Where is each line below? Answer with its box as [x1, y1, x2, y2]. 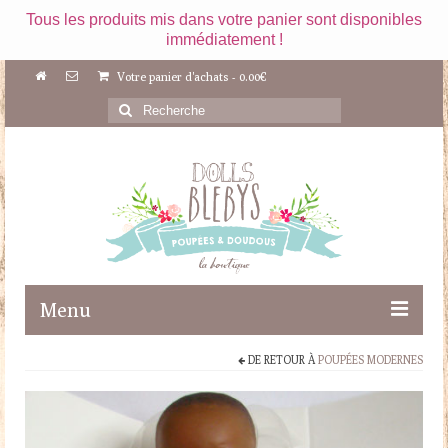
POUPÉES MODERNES [318, 353, 423, 367]
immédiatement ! [165, 31, 283, 48]
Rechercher [106, 99, 185, 115]
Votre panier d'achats [114, 69, 232, 84]
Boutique [50, 355, 114, 375]
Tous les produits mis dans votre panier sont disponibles [26, 11, 422, 28]
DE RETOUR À [245, 353, 318, 367]
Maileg [50, 396, 100, 416]
